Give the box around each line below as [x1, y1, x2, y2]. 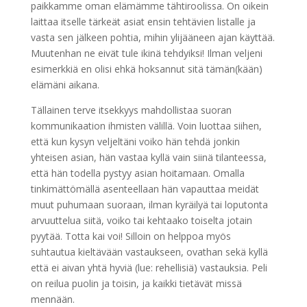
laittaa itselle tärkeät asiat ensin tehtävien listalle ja [30, 15, 256, 29]
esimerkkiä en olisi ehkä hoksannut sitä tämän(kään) [30, 62, 262, 76]
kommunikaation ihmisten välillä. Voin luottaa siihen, [30, 119, 262, 133]
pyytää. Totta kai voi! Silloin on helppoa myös [30, 230, 231, 243]
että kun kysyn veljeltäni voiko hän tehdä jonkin [30, 135, 240, 149]
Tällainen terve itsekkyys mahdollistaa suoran [30, 103, 232, 117]
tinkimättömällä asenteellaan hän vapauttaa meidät [30, 182, 259, 196]
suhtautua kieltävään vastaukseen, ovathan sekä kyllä [30, 245, 268, 259]
